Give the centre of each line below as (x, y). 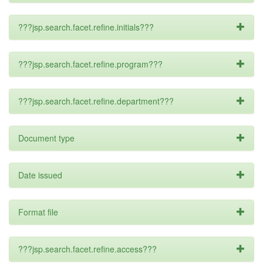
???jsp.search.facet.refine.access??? (87, 249)
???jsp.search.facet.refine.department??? (96, 101)
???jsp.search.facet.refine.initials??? (86, 27)
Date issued (40, 175)
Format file (38, 212)
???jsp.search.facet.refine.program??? (90, 64)
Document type (46, 138)
